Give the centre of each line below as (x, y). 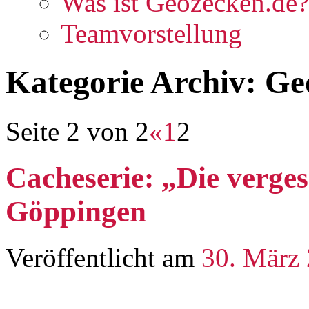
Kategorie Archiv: (135, 82)
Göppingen (76, 211)
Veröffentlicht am (100, 257)
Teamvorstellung (151, 33)
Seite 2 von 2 (77, 131)
